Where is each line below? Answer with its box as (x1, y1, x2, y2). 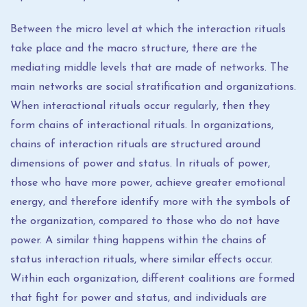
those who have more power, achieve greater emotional (10, 177, 285, 188)
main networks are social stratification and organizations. (10, 82, 296, 93)
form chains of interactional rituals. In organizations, (10, 120, 273, 131)
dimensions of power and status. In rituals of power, (10, 158, 270, 169)
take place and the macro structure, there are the (10, 43, 257, 54)
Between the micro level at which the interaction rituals (10, 24, 286, 35)
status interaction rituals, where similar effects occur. (10, 254, 273, 265)
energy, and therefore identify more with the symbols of (10, 197, 291, 208)
